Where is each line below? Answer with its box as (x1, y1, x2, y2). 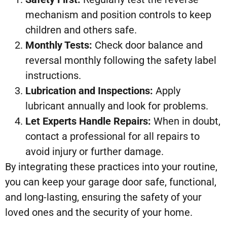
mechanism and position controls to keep (25, 8, 211, 21)
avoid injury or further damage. (25, 145, 164, 158)
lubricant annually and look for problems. (25, 99, 208, 112)
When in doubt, (151, 115, 220, 127)
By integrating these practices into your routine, (5, 160, 217, 173)
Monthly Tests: (25, 39, 92, 51)
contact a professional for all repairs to (25, 130, 200, 142)
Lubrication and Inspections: (25, 84, 153, 97)
